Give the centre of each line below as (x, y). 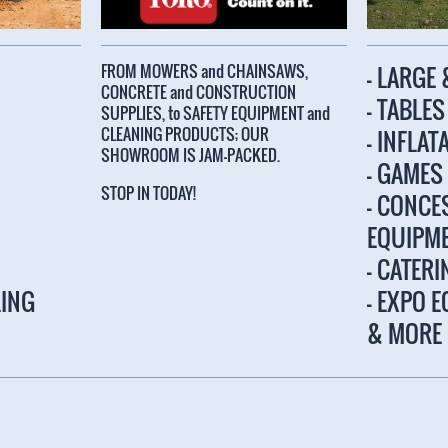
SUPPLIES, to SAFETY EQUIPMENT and (215, 113)
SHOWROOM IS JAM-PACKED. (190, 155)
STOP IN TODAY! (148, 193)
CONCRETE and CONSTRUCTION (198, 92)
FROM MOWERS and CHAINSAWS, (205, 71)
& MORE (405, 333)
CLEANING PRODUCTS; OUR (184, 134)
